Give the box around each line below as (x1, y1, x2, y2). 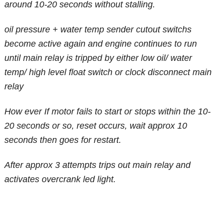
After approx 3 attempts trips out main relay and (4, 160, 191, 170)
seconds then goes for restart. (4, 135, 122, 145)
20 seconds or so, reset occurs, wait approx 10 (4, 121, 188, 131)
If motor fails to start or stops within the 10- (44, 107, 211, 117)
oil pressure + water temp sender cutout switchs (4, 25, 192, 35)
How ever (4, 107, 45, 117)
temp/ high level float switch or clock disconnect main (4, 67, 212, 78)
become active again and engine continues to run (4, 39, 197, 49)
